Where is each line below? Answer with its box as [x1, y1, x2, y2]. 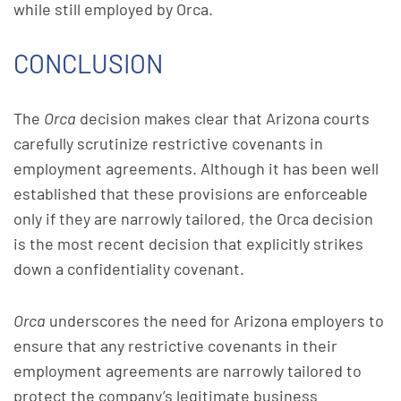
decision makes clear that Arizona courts [76, 108, 370, 128]
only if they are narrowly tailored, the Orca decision [13, 209, 373, 228]
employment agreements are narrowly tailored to [13, 361, 362, 380]
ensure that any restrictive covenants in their [13, 336, 337, 355]
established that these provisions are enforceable [13, 183, 368, 203]
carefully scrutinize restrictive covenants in [13, 133, 323, 153]
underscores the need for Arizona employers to [46, 311, 384, 330]
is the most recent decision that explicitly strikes [13, 234, 363, 253]
